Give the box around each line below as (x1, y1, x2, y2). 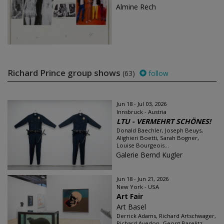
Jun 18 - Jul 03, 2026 (116, 100, 166, 107)
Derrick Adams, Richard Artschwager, (116, 212, 216, 219)
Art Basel (116, 202, 146, 211)
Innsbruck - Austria (116, 108, 166, 115)
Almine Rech (116, 2, 156, 11)
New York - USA (116, 183, 159, 190)
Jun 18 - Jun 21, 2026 (116, 175, 168, 182)
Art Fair (116, 191, 143, 201)
